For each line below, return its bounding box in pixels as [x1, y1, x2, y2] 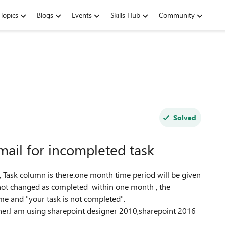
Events [72, 10, 92, 20]
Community [159, 10, 195, 20]
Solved [173, 113, 196, 122]
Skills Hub [110, 10, 140, 20]
